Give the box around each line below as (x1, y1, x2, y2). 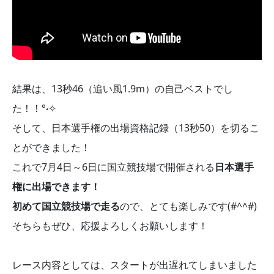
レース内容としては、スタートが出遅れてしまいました (12, 258, 257, 272)
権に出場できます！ (12, 180, 100, 194)
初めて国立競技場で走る (12, 199, 120, 213)
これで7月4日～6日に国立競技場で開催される (12, 160, 215, 174)
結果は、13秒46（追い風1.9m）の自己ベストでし (12, 82, 233, 96)
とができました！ (12, 141, 91, 155)
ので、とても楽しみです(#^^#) (120, 199, 257, 213)
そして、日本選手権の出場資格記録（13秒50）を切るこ (12, 121, 259, 135)
